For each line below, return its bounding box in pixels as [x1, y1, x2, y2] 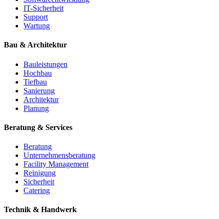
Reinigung [23, 169, 56, 177]
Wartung [23, 22, 50, 30]
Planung [23, 104, 49, 112]
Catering [23, 186, 50, 195]
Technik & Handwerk [4, 205, 77, 214]
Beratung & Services [4, 123, 72, 131]
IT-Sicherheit [23, 4, 64, 13]
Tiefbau [23, 77, 47, 86]
